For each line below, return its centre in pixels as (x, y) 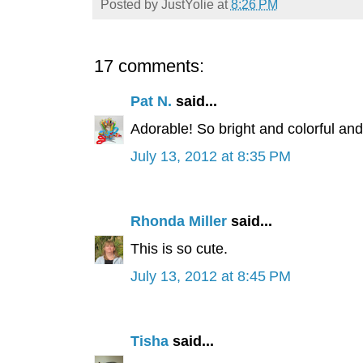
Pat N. (151, 102)
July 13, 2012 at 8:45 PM (210, 277)
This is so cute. (179, 249)
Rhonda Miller (178, 222)
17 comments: (149, 66)
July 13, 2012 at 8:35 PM (210, 157)
